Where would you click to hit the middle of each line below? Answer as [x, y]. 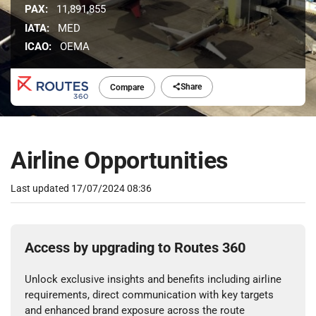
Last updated [41, 189]
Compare [127, 88]
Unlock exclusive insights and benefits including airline [153, 280]
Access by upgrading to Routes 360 [135, 248]
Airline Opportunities [119, 160]
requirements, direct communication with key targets [149, 295]
